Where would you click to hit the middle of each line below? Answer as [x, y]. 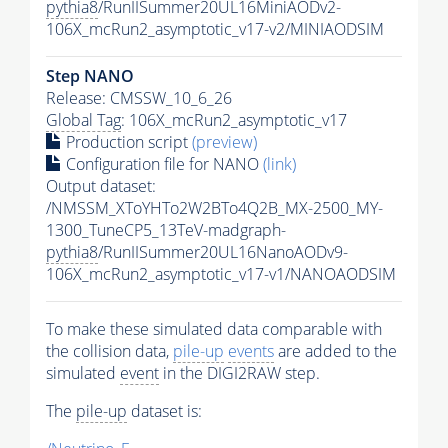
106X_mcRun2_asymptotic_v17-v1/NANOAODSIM [221, 274]
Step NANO [90, 76]
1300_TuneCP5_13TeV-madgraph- [166, 230]
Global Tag [83, 120]
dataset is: [164, 411]
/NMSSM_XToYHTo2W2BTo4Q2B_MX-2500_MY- [214, 208]
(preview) [224, 142]
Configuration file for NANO [162, 164]
